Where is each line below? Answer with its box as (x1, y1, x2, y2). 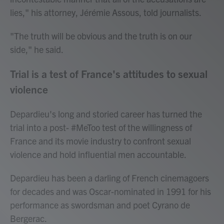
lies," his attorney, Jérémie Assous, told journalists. (10, 6, 201, 18)
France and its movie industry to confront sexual (10, 135, 191, 146)
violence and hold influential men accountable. (10, 148, 186, 160)
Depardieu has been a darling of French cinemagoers (10, 172, 209, 183)
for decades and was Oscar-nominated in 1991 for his (10, 185, 211, 197)
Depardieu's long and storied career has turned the (10, 108, 202, 119)
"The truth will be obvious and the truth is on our (10, 30, 192, 41)
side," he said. (10, 43, 63, 55)
